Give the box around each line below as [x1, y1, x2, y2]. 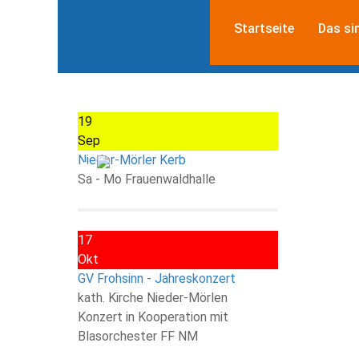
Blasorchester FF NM [78, 328, 198, 344]
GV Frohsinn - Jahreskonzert [78, 270, 236, 286]
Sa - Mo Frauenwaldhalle [78, 171, 216, 187]
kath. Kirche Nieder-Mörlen [78, 289, 228, 305]
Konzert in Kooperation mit [78, 309, 228, 325]
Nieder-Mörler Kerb [78, 151, 186, 167]
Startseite [234, 20, 294, 36]
